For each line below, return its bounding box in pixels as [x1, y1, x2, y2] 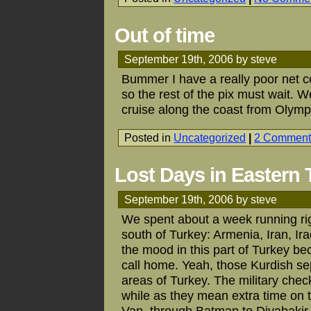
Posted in [124, 131, 174, 144]
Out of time [115, 24, 215, 47]
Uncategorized [174, 131, 246, 144]
